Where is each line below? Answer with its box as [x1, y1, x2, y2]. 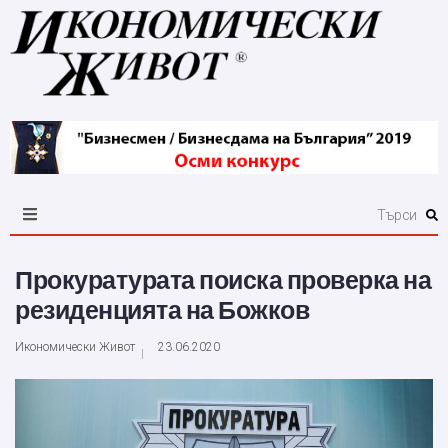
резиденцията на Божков [15, 296, 309, 324]
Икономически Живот [15, 339, 135, 354]
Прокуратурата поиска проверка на [15, 266, 431, 294]
